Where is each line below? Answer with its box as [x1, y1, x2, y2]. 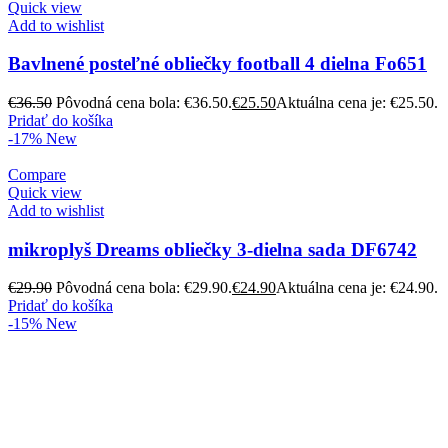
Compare [8, 165, 66, 183]
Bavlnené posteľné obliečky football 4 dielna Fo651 [8, 53, 427, 75]
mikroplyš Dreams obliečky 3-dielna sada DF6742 [8, 238, 417, 260]
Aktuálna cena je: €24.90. [276, 279, 438, 297]
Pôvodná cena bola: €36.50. [56, 93, 232, 111]
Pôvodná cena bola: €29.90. [56, 279, 232, 297]
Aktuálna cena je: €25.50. [276, 93, 438, 111]
